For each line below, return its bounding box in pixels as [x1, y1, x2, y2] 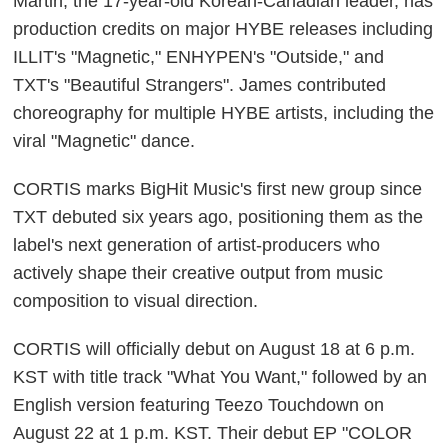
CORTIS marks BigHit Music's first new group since [13, 178, 423, 199]
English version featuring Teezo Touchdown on [13, 394, 385, 415]
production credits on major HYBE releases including [13, 18, 434, 39]
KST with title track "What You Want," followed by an [13, 366, 428, 387]
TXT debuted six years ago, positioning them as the [13, 206, 424, 227]
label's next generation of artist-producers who [13, 234, 381, 255]
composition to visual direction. [13, 290, 259, 311]
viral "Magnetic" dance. [13, 130, 196, 151]
